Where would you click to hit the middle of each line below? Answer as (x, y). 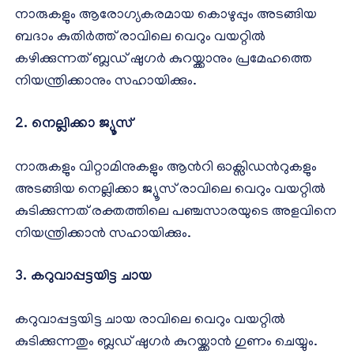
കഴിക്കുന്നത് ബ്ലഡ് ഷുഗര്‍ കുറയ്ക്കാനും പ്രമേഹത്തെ (164, 60)
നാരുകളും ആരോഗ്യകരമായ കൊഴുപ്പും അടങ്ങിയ (166, 15)
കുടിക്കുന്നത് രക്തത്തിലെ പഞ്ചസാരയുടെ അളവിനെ (176, 212)
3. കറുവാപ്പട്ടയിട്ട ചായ (83, 277)
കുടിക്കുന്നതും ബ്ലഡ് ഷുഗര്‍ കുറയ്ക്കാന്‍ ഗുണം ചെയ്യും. (166, 343)
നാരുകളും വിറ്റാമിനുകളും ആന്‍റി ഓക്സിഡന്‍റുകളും (166, 168)
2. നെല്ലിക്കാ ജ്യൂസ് (74, 125)
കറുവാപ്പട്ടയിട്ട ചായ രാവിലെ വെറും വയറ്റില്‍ (150, 320)
